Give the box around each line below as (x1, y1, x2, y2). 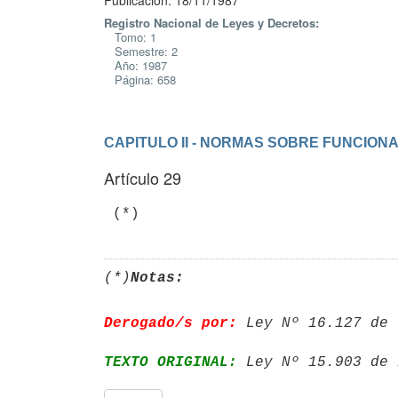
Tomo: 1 (104, 28, 156, 45)
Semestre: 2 (104, 43, 178, 60)
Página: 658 (104, 71, 176, 88)
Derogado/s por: (104, 314, 237, 331)
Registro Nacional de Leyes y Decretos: (104, 14, 319, 31)
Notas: (131, 269, 184, 286)
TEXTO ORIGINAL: (104, 354, 237, 370)
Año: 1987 (104, 57, 167, 74)
